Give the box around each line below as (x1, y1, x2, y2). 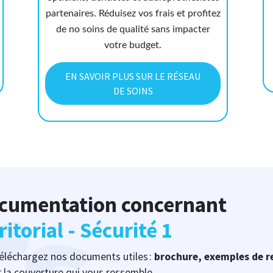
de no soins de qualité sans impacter (55, 24, 210, 35)
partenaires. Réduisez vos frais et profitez (45, 9, 221, 19)
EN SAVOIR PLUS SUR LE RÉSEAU (65, 70, 201, 83)
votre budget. (104, 40, 162, 51)
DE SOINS (113, 85, 153, 97)
